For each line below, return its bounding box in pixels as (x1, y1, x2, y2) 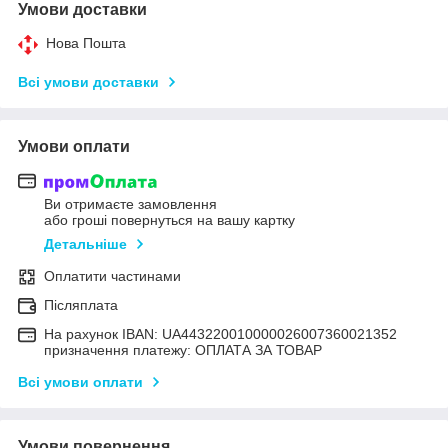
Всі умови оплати (18, 374, 143, 391)
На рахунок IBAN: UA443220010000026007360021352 (44, 326, 397, 343)
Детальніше (44, 236, 127, 253)
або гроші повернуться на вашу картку (44, 212, 295, 229)
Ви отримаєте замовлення (44, 196, 217, 213)
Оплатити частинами (44, 268, 181, 285)
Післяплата (44, 297, 118, 314)
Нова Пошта (46, 34, 126, 51)
